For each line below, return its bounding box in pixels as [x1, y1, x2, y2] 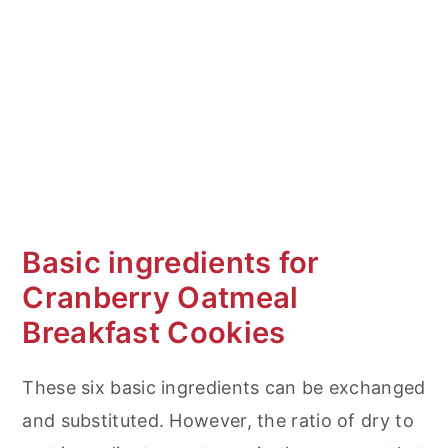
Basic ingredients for [22, 244, 320, 280]
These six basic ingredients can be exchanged [22, 376, 426, 398]
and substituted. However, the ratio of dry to [22, 409, 414, 431]
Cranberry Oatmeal [22, 279, 299, 315]
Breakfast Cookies [22, 314, 286, 350]
